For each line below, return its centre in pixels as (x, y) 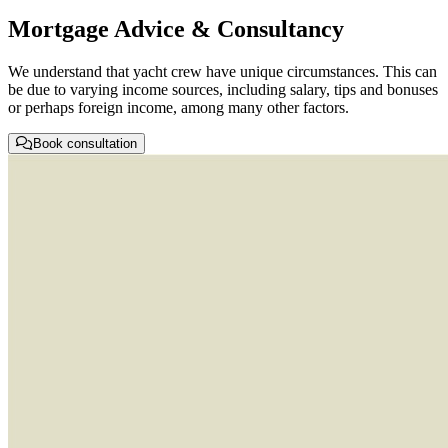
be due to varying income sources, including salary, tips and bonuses (223, 89)
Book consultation (85, 143)
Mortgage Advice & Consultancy (176, 28)
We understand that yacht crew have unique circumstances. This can (222, 71)
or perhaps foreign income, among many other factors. (178, 107)
